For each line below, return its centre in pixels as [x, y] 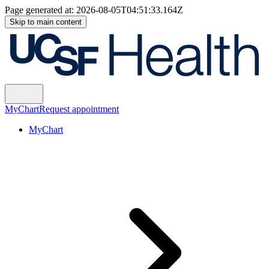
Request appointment [79, 109]
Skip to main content [46, 22]
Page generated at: [41, 10]
